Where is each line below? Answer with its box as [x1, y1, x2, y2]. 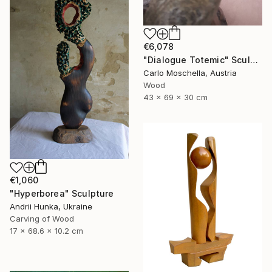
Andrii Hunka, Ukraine [10, 202, 92, 212]
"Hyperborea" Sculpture [10, 188, 114, 199]
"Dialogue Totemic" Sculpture [250, 55, 258, 65]
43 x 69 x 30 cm [143, 92, 208, 102]
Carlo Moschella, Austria [143, 68, 237, 78]
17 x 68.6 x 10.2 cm [10, 226, 83, 236]
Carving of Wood [10, 214, 74, 224]
